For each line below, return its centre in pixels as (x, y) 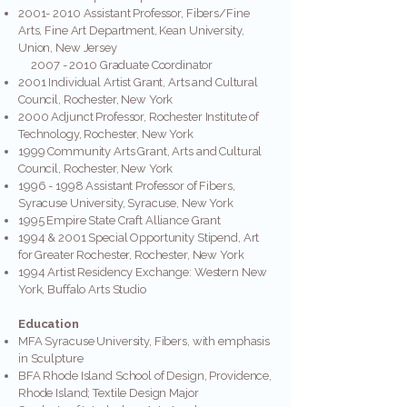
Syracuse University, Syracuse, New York (126, 203)
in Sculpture (52, 358)
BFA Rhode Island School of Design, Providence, (145, 376)
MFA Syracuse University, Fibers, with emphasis (144, 341)
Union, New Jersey (68, 48)
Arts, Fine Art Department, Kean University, (131, 30)
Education (50, 324)
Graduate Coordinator (155, 65)
